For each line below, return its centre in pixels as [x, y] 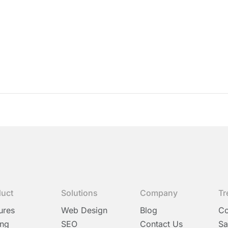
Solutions [80, 193]
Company [159, 193]
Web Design [84, 210]
